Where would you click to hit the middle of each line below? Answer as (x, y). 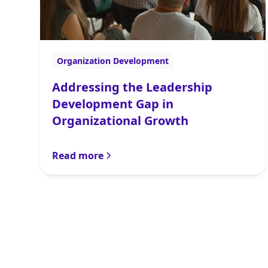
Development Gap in (113, 104)
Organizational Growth (121, 121)
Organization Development (113, 61)
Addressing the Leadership (133, 87)
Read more (78, 156)
